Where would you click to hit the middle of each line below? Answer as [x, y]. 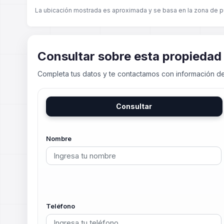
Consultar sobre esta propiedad [129, 56]
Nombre [58, 138]
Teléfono [60, 206]
